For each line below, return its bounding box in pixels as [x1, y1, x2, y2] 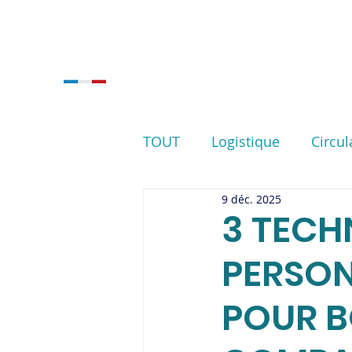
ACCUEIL [147, 46, 208, 64]
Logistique [211, 132, 280, 151]
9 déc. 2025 [222, 191, 281, 207]
